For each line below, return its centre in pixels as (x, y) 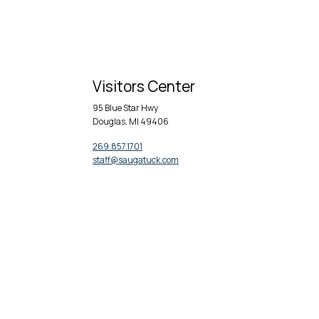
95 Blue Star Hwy (128, 108)
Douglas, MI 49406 (131, 122)
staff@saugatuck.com (136, 160)
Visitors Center (144, 87)
